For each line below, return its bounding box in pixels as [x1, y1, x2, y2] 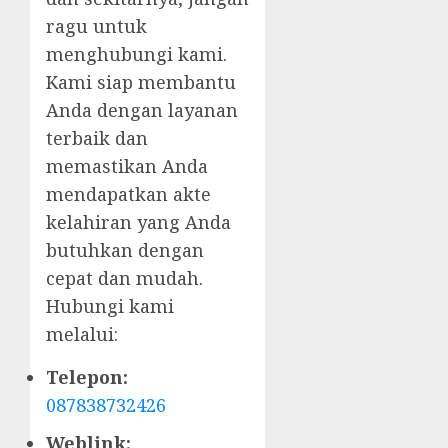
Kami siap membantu [46, 70, 236, 95]
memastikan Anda [46, 154, 208, 179]
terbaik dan [46, 126, 148, 151]
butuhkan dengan [46, 238, 204, 263]
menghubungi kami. [46, 42, 227, 67]
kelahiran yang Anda [46, 210, 231, 235]
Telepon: [46, 365, 128, 390]
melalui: [46, 322, 118, 347]
